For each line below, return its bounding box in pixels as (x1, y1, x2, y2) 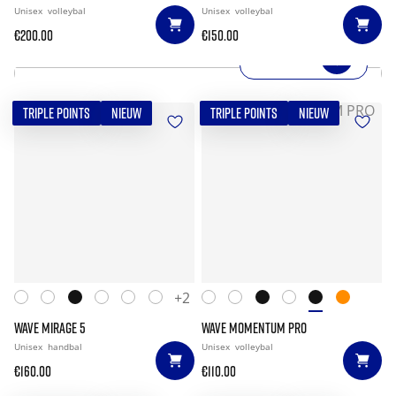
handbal (48, 340, 82, 353)
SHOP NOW (255, 49, 310, 68)
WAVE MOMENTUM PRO (202, 319, 307, 337)
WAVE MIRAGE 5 (14, 319, 86, 337)
